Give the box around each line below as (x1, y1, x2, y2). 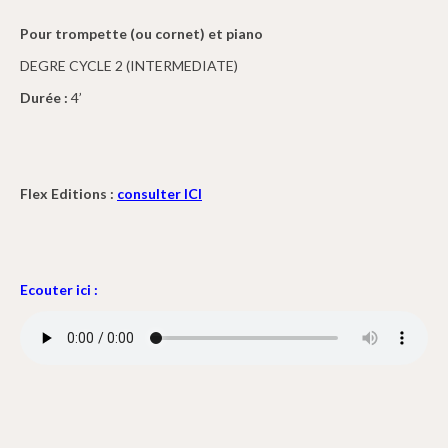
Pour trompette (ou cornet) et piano (20, 24, 263, 42)
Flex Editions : (20, 184, 114, 202)
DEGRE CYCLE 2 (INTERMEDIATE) (20, 56, 238, 74)
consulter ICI (117, 184, 202, 202)
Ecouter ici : (20, 280, 98, 298)
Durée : (20, 88, 68, 106)
